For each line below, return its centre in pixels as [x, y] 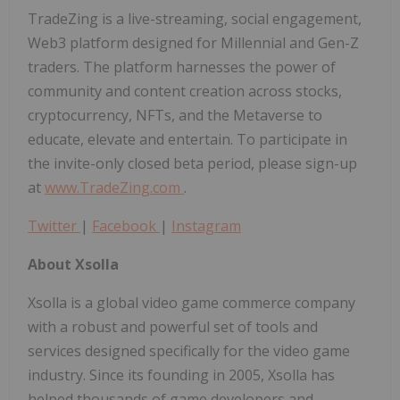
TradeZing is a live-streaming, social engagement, [195, 18]
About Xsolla [73, 264]
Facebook [126, 225]
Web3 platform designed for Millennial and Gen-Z [193, 42]
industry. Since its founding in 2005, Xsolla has [181, 375]
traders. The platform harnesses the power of [182, 67]
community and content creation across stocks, [185, 91]
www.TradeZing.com [114, 187]
